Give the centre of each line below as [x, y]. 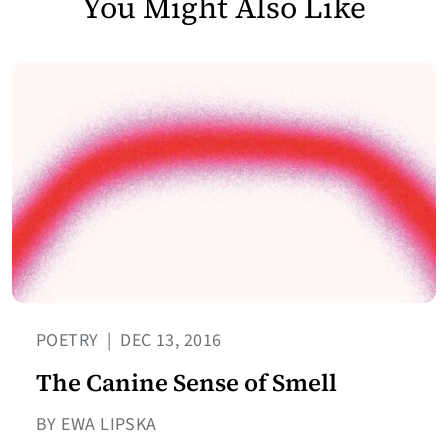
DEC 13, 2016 [168, 341]
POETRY [70, 341]
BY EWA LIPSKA [96, 425]
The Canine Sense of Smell [186, 383]
